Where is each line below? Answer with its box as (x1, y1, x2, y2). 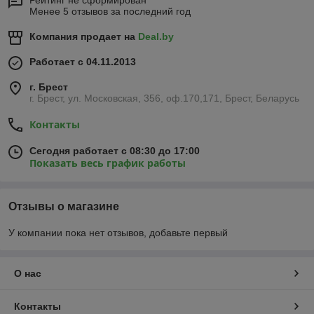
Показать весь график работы (29, 156, 186, 170)
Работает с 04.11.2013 (29, 56, 136, 68)
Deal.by (138, 31, 174, 43)
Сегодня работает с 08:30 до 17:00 (29, 145, 200, 157)
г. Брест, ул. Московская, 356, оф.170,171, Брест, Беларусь (29, 93, 299, 104)
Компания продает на (29, 31, 138, 43)
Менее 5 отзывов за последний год (29, 6, 191, 18)
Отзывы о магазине (8, 200, 119, 213)
